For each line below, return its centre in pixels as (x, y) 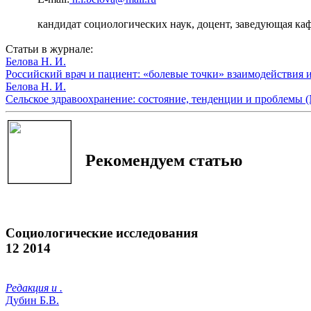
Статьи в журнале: (49, 49)
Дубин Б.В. (32, 300)
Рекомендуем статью (164, 161)
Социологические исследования (102, 233)
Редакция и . (34, 287)
